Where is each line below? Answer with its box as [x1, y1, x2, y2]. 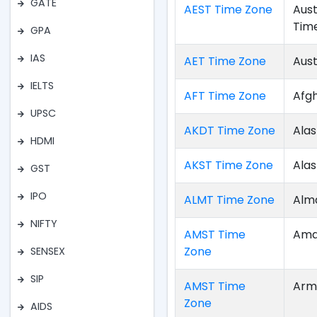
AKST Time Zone [184, 157, 274, 173]
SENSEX [30, 244, 65, 259]
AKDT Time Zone [184, 122, 276, 139]
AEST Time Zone [184, 1, 273, 18]
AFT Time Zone [184, 88, 267, 104]
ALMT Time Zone [184, 192, 275, 208]
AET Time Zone [184, 53, 267, 69]
